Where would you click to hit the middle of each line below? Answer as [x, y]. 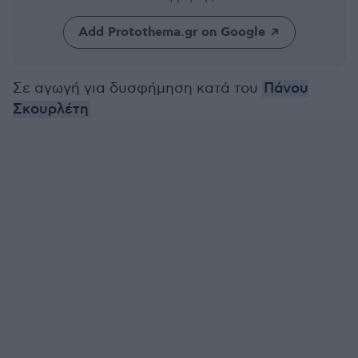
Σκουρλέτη [51, 109]
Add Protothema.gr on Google [171, 32]
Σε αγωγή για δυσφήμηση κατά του [137, 88]
